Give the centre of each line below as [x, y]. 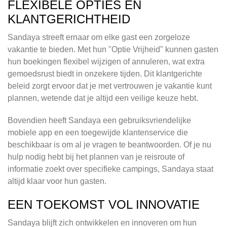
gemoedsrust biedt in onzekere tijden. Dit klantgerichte [105, 74]
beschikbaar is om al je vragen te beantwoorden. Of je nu [109, 145]
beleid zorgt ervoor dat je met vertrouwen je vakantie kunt [110, 86]
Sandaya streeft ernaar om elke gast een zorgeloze [99, 37]
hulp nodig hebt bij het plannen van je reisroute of [96, 157]
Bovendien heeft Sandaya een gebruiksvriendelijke [99, 121]
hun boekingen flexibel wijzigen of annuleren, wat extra [106, 62]
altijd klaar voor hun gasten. [57, 181]
